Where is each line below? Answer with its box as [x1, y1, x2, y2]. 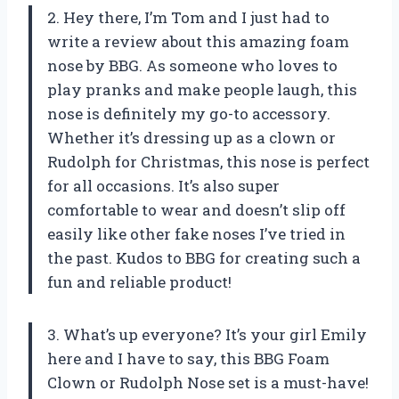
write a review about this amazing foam [47, 31, 349, 53]
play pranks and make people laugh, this [47, 79, 357, 101]
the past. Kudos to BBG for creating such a [47, 248, 361, 269]
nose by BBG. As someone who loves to [47, 55, 338, 77]
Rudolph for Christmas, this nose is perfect [47, 151, 370, 173]
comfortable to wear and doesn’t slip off [47, 199, 346, 221]
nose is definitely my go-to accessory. [47, 103, 330, 125]
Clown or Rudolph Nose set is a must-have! [47, 372, 369, 394]
